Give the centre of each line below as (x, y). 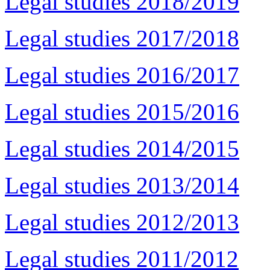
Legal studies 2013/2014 (122, 185)
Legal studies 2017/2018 (122, 38)
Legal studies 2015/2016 (122, 111)
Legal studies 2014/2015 (122, 148)
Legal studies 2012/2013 (122, 222)
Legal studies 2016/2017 (122, 75)
